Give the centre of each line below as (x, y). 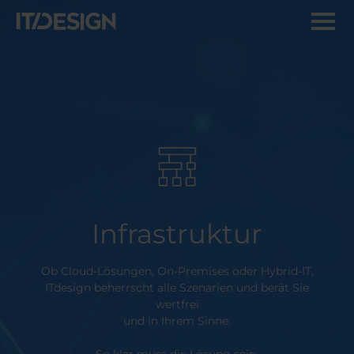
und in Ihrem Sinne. (177, 320)
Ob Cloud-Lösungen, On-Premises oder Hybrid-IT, (177, 271)
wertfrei (177, 304)
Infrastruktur (177, 233)
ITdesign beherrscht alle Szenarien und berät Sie (177, 287)
